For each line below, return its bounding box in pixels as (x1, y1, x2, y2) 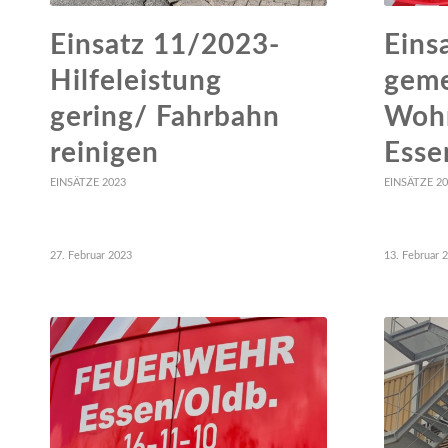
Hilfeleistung (50, 66, 222, 95)
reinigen (50, 138, 159, 167)
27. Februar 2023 (50, 249, 132, 261)
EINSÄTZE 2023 (50, 176, 126, 188)
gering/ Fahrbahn (50, 102, 280, 131)
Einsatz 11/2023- (50, 30, 280, 59)
